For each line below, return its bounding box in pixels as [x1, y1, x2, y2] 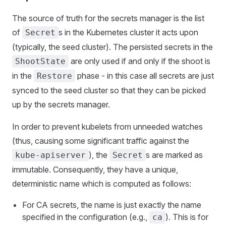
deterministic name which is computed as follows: [12, 179, 191, 189]
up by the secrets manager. [12, 99, 110, 109]
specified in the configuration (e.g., [22, 212, 149, 222]
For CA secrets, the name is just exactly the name [22, 200, 201, 210]
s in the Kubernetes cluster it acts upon [59, 27, 198, 37]
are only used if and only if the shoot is [69, 56, 210, 66]
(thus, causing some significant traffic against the [12, 136, 189, 146]
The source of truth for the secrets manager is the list [12, 13, 204, 23]
